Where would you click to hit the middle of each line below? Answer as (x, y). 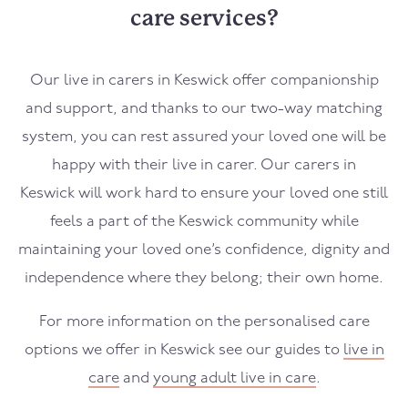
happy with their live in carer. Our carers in (204, 166)
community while (297, 222)
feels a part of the (114, 222)
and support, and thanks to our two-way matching (204, 109)
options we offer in (92, 351)
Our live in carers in (102, 81)
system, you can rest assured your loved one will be (204, 138)
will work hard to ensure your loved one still (231, 194)
